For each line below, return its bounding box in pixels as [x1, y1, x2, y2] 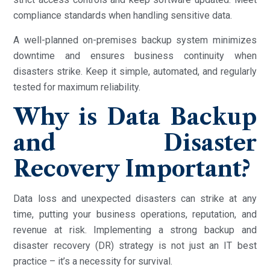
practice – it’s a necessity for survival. [13, 255, 173, 267]
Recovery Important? [13, 155, 251, 182]
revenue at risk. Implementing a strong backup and [13, 224, 257, 236]
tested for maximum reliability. [13, 81, 141, 93]
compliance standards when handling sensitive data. [13, 9, 233, 21]
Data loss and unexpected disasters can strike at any [13, 192, 257, 204]
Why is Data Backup [13, 103, 257, 130]
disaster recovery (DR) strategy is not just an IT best [13, 239, 257, 251]
